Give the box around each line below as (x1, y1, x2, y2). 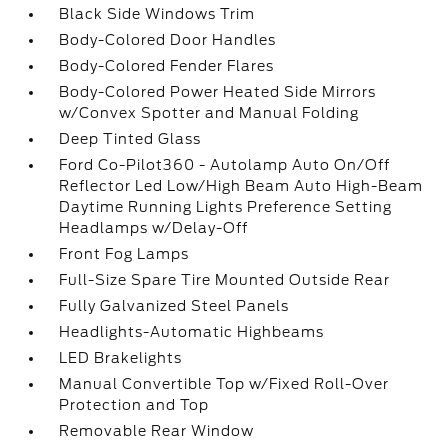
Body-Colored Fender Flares (59, 58, 275, 74)
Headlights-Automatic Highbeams (59, 324, 325, 340)
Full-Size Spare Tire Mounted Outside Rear (59, 272, 391, 288)
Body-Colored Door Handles (59, 32, 277, 48)
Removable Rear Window (59, 423, 255, 439)
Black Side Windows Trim (59, 6, 256, 22)
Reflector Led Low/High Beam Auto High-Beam (59, 178, 424, 194)
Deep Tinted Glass (59, 131, 202, 147)
